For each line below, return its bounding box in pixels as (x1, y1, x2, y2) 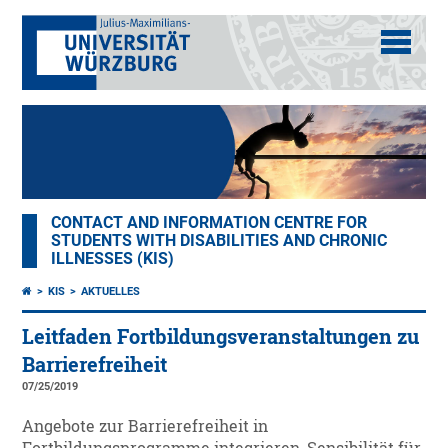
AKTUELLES (81, 285, 141, 299)
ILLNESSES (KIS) (51, 250, 175, 269)
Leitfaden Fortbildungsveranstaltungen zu (22, 324, 420, 350)
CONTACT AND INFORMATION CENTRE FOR (51, 214, 368, 233)
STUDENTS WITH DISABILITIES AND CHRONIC (51, 232, 388, 251)
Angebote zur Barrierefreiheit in (22, 416, 269, 437)
